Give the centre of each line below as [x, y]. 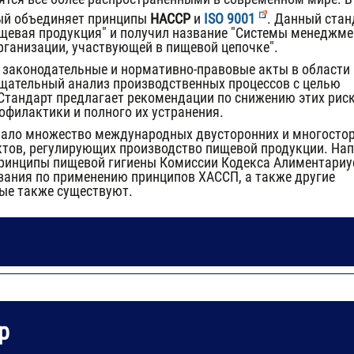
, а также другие [287, 177]
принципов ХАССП [185, 177]
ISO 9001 [229, 19]
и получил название [169, 33]
